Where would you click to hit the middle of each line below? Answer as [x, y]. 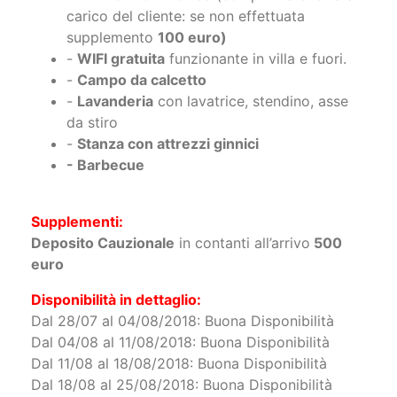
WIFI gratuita [121, 59]
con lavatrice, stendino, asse [251, 101]
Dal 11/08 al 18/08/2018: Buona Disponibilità [179, 364]
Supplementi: [77, 222]
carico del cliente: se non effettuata [186, 16]
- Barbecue [105, 165]
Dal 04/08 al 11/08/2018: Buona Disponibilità [180, 343]
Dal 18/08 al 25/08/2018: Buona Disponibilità [182, 385]
